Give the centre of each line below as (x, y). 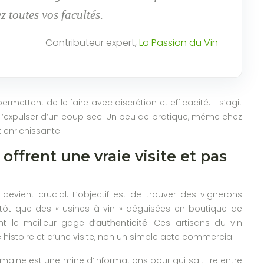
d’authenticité (118, 222)
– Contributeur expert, (88, 42)
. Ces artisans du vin (195, 222)
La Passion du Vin (179, 42)
